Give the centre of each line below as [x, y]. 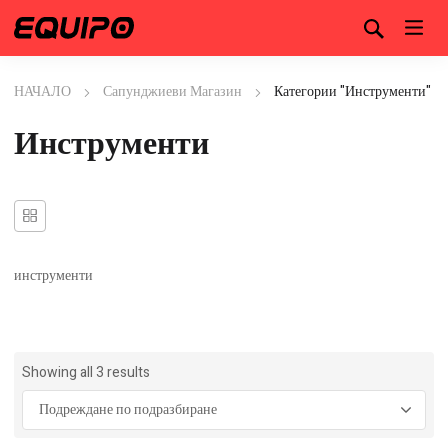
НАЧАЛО [42, 92]
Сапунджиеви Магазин [172, 92]
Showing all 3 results [86, 373]
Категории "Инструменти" [352, 92]
